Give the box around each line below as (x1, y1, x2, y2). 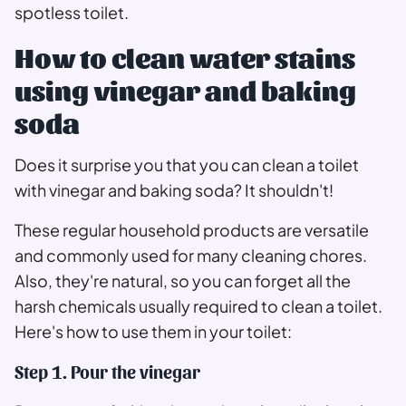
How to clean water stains (14, 40, 355, 73)
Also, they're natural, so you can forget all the (14, 270, 351, 292)
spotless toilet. (14, 2, 129, 24)
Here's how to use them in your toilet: (14, 321, 292, 343)
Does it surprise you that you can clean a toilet (14, 154, 359, 176)
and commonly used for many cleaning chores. (14, 245, 367, 266)
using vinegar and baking (14, 72, 356, 106)
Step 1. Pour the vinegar (14, 361, 200, 383)
